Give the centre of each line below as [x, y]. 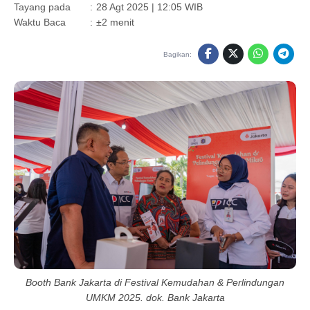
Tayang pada [42, 7]
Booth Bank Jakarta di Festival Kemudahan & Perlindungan [155, 283]
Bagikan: [178, 54]
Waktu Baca [40, 22]
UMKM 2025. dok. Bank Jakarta [155, 298]
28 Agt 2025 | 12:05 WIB [149, 7]
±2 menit [115, 22]
